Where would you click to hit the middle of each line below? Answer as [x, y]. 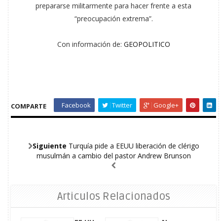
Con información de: [90, 44]
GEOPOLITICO [147, 44]
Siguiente [49, 146]
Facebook [76, 105]
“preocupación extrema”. [113, 18]
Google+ [166, 105]
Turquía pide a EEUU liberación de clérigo [134, 146]
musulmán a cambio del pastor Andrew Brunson [113, 156]
